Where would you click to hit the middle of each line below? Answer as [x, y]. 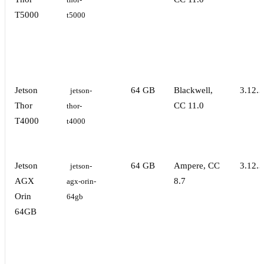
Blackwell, [193, 90]
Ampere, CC [197, 166]
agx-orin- [81, 182]
